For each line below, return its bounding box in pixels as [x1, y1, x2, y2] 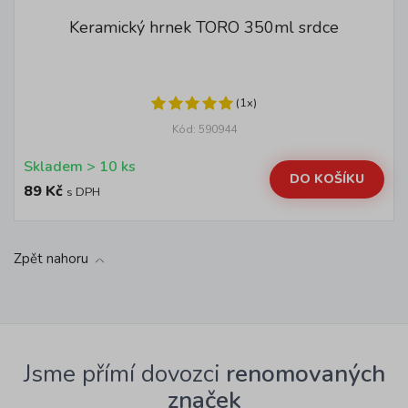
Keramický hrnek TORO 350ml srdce [69, 16, 339, 38]
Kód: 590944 [171, 122, 237, 137]
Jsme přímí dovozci [23, 358, 226, 390]
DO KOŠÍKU [290, 169, 364, 188]
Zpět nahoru [14, 250, 88, 268]
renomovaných [225, 358, 385, 390]
